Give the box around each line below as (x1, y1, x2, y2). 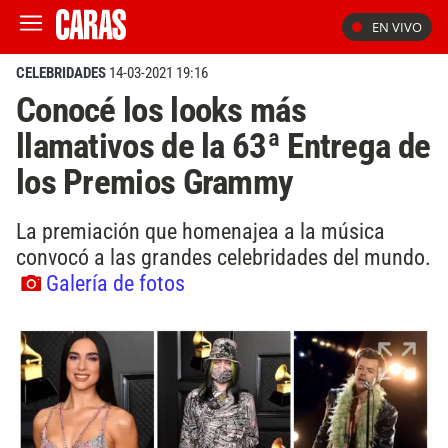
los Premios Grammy (16, 161, 294, 203)
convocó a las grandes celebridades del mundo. (16, 243, 431, 270)
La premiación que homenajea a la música (16, 217, 385, 244)
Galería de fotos (46, 269, 185, 296)
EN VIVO (372, 18, 422, 36)
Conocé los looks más (16, 89, 306, 131)
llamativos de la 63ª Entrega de (16, 125, 431, 167)
